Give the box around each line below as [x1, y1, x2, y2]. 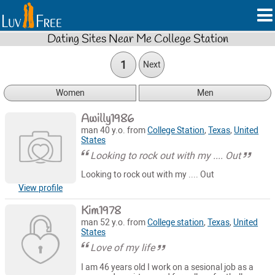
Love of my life [90, 242, 155, 254]
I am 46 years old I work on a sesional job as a [81, 261, 254, 273]
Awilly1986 [81, 110, 134, 127]
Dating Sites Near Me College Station [47, 31, 228, 47]
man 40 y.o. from [81, 125, 148, 136]
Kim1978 [81, 203, 122, 220]
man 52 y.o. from [81, 217, 148, 228]
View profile [18, 183, 63, 194]
